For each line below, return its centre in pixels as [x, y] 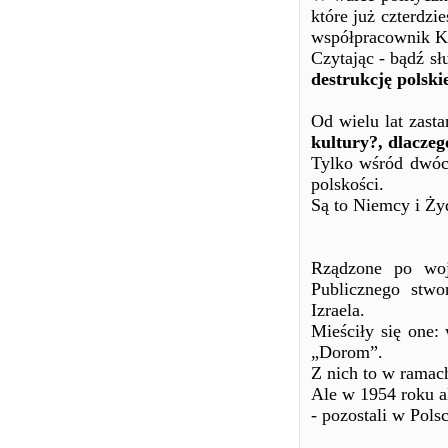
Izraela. [338, 310]
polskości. [347, 184]
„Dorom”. [347, 352]
